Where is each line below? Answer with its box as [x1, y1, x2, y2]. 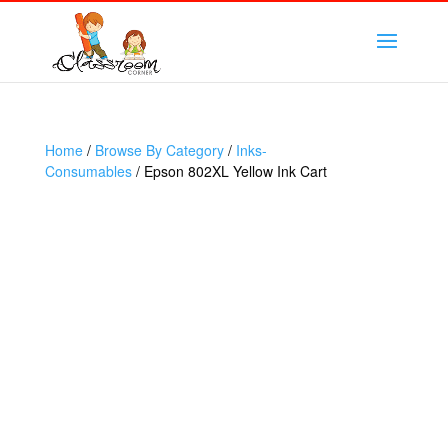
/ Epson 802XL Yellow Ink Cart [131, 161, 327, 181]
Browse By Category [94, 140, 224, 160]
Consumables [44, 161, 132, 181]
